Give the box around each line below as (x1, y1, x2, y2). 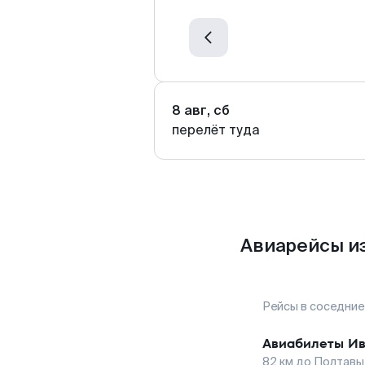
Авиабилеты (262, 334, 344, 353)
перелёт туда (172, 121, 260, 139)
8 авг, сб (172, 102, 230, 119)
